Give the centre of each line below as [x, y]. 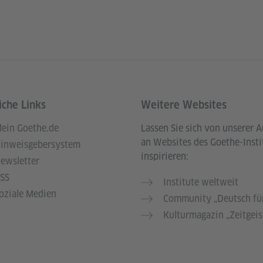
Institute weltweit [201, 182]
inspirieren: [165, 156]
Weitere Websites [184, 105]
